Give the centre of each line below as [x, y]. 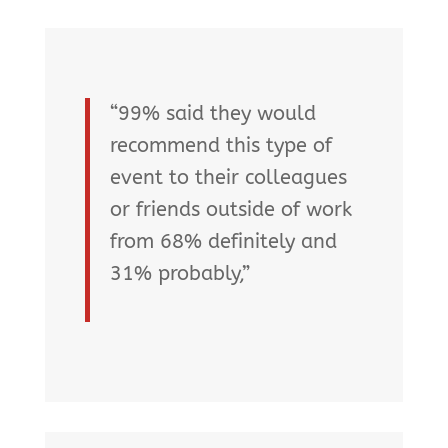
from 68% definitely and [223, 242]
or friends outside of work [230, 210]
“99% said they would [212, 114]
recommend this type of [220, 146]
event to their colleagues [228, 178]
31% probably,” [179, 274]
